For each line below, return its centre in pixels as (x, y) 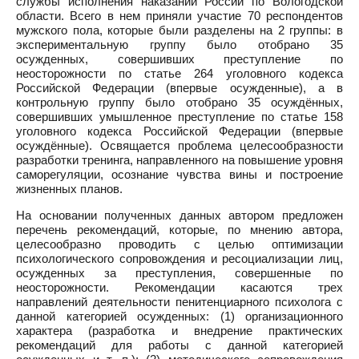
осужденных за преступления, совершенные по (179, 273)
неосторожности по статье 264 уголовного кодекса (179, 73)
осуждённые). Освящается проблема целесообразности (179, 145)
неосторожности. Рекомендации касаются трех (179, 287)
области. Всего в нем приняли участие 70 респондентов (179, 16)
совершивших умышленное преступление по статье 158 (179, 117)
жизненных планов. (69, 189)
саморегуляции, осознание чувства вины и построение (179, 174)
